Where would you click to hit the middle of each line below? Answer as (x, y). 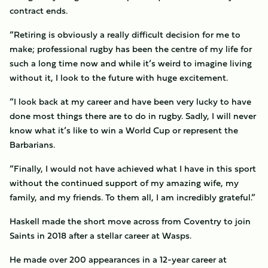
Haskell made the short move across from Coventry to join (130, 221)
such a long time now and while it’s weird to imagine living (131, 63)
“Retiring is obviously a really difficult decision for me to (125, 34)
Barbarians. (32, 144)
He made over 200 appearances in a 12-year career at (118, 259)
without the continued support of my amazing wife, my (124, 183)
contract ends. (39, 10)
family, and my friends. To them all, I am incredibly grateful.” (133, 197)
